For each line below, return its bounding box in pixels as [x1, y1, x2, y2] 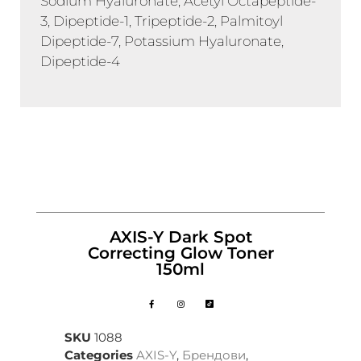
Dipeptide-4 [40, 52, 120, 69]
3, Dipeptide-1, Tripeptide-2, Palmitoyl [40, 12, 283, 29]
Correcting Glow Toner [87, 243, 274, 263]
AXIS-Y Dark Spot [109, 226, 252, 247]
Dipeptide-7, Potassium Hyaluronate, [40, 32, 284, 49]
